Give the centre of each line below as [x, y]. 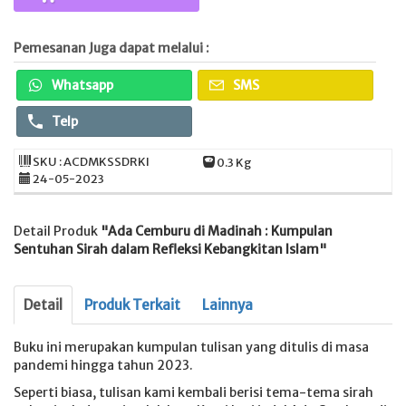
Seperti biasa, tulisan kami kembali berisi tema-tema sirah [193, 393]
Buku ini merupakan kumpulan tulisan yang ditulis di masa [191, 348]
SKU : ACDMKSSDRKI [90, 162]
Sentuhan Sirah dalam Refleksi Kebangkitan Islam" [170, 250]
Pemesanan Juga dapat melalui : [111, 48]
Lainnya [227, 305]
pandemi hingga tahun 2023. [103, 366]
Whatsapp [81, 86]
